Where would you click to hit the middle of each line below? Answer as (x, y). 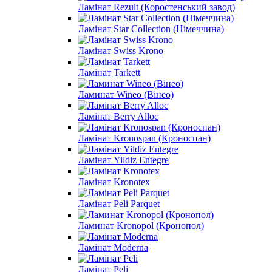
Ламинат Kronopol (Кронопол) (141, 225)
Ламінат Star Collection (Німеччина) (151, 29)
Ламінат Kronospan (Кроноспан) (144, 138)
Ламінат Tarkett (109, 72)
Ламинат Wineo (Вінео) (126, 94)
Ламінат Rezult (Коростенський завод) (156, 7)
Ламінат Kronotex (114, 182)
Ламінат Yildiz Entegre (123, 160)
